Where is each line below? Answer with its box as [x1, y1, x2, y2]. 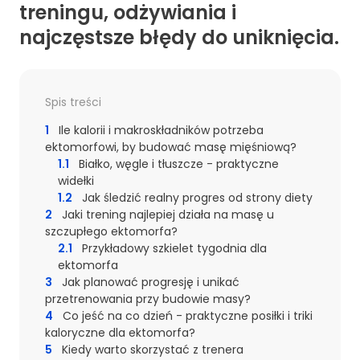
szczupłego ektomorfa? [45, 223, 178, 240]
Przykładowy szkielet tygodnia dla [82, 240, 267, 257]
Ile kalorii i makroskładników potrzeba [59, 122, 264, 139]
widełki [58, 173, 94, 190]
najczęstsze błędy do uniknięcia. [19, 24, 339, 51]
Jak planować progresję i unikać [62, 274, 239, 291]
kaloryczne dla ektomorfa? [45, 325, 195, 342]
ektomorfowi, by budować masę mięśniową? [45, 139, 297, 156]
